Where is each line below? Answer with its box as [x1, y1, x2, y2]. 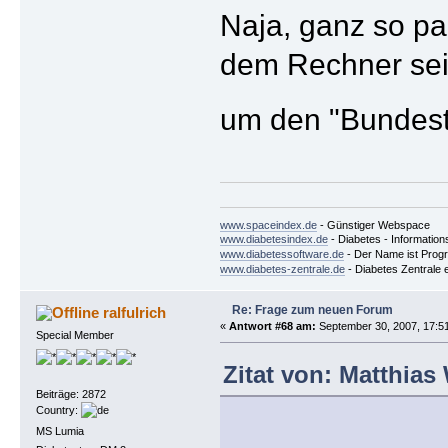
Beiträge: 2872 [35, 387, 106, 400]
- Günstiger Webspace [316, 219, 430, 232]
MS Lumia [35, 425, 84, 438]
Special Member [35, 329, 114, 342]
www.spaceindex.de [219, 219, 317, 232]
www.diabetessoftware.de [219, 248, 344, 261]
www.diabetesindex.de [219, 233, 328, 246]
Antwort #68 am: [228, 320, 316, 333]
